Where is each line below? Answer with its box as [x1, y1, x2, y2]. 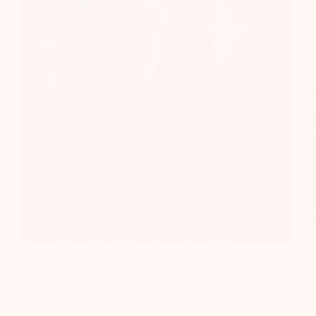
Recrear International [49, 280, 142, 293]
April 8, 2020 [158, 280, 218, 293]
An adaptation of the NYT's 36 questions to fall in [21, 242, 243, 255]
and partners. [21, 267, 78, 280]
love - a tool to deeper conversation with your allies [21, 255, 248, 267]
